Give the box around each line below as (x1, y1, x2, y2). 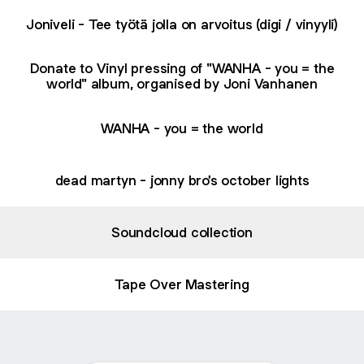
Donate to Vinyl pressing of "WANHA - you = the (29, 59, 335, 77)
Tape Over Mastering (115, 275, 249, 293)
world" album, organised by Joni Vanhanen (46, 75, 318, 93)
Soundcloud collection (111, 223, 253, 241)
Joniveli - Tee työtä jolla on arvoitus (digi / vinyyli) (26, 15, 338, 33)
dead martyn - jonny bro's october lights (54, 171, 310, 189)
